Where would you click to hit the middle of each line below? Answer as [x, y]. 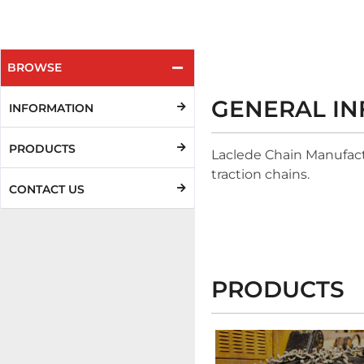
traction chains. [260, 175]
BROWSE [35, 68]
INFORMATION [51, 108]
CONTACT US [47, 190]
